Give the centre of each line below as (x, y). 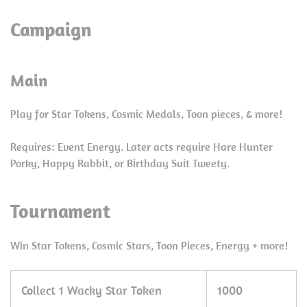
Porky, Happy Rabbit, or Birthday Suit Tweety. (120, 163)
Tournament (60, 211)
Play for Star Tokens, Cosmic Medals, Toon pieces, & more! (146, 114)
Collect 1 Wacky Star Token (91, 290)
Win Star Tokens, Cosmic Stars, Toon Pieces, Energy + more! (149, 245)
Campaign (51, 29)
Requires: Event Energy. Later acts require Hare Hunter (142, 147)
